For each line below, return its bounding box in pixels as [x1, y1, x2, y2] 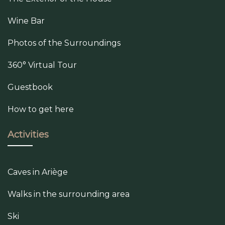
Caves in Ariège [8, 167, 68, 177]
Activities [8, 129, 49, 140]
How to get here [8, 104, 74, 114]
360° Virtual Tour [8, 60, 77, 70]
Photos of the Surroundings [8, 38, 121, 48]
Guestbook [8, 82, 53, 92]
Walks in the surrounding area [8, 189, 130, 199]
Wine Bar [8, 16, 45, 26]
